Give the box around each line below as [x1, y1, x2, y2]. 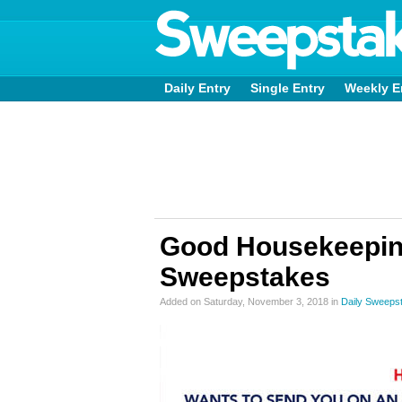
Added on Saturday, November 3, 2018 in [160, 296, 341, 307]
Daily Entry [164, 81, 231, 95]
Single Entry [250, 81, 325, 95]
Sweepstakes [160, 262, 330, 292]
